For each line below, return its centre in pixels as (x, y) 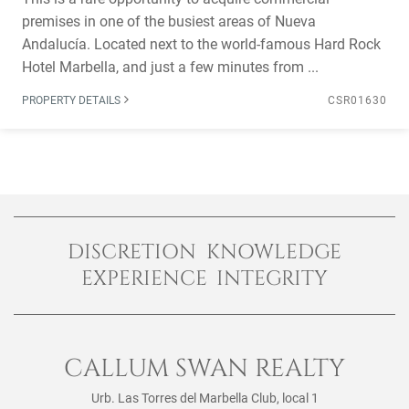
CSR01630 (357, 100)
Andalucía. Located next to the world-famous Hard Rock (201, 44)
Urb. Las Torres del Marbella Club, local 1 (204, 398)
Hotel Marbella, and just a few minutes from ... (170, 67)
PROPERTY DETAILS (73, 100)
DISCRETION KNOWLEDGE (204, 252)
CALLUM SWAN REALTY (204, 368)
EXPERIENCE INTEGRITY (204, 278)
